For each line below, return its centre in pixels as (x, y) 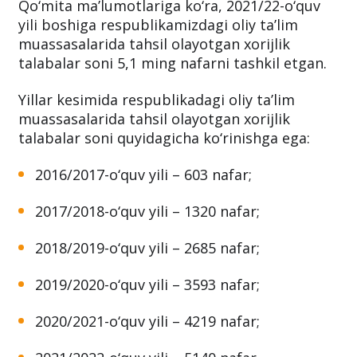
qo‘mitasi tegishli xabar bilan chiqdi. (142, 23)
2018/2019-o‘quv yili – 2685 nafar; (147, 302)
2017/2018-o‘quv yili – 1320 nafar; (147, 265)
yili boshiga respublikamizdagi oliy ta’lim (158, 78)
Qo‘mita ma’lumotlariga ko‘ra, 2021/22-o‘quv (169, 59)
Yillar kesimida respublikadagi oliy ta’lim (157, 153)
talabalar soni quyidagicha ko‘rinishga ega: (164, 192)
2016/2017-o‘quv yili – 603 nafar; (143, 228)
